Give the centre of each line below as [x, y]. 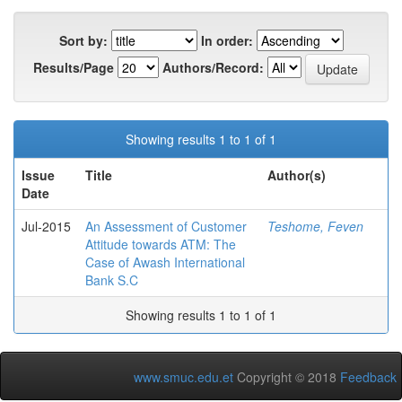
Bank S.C [112, 280]
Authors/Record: [213, 67]
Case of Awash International [165, 262]
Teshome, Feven [315, 226]
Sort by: [83, 40]
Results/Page [73, 67]
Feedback [368, 377]
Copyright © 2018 [287, 377]
